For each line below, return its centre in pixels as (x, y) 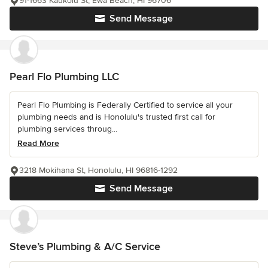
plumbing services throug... (67, 129)
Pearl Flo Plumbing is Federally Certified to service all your (125, 105)
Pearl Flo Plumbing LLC (64, 77)
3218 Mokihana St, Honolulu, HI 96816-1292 (98, 170)
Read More (38, 144)
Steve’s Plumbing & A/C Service (85, 247)
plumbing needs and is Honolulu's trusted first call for (116, 117)
